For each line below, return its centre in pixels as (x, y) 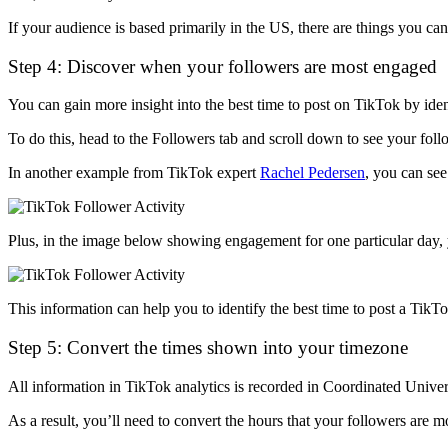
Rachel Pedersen (312, 173)
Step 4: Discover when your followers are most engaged (222, 66)
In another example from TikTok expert (134, 173)
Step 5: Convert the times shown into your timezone (208, 348)
